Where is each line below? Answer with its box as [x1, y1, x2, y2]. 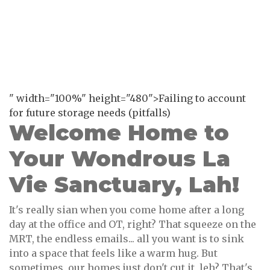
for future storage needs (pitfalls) [9, 107, 171, 119]
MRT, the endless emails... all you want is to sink [9, 233, 244, 245]
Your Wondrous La [9, 145, 230, 172]
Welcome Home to [9, 119, 229, 146]
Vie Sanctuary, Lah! [9, 171, 239, 198]
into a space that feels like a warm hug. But [9, 247, 218, 260]
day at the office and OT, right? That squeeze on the [9, 218, 256, 231]
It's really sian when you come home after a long [9, 204, 244, 216]
